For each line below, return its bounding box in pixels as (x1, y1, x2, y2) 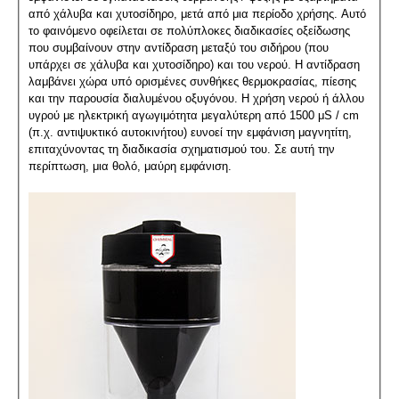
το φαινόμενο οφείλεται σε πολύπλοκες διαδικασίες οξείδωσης (28, 23, 350, 37)
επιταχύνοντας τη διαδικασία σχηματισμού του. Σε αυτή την (28, 142, 335, 156)
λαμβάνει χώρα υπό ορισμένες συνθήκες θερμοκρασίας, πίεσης (28, 74, 356, 88)
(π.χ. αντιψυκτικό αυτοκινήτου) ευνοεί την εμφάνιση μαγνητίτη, (28, 125, 352, 139)
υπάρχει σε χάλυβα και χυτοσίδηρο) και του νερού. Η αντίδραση (28, 57, 360, 71)
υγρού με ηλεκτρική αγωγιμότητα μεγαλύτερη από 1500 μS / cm (28, 108, 359, 122)
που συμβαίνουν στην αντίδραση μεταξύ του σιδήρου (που (28, 40, 329, 54)
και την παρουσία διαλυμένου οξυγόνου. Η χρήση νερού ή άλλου (28, 91, 364, 105)
